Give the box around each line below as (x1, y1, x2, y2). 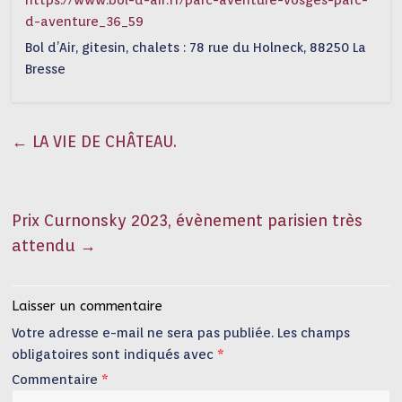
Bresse (25, 61, 66, 77)
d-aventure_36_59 (25, 13, 144, 30)
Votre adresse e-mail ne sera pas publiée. (12, 325, 275, 341)
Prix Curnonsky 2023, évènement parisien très (12, 211, 363, 230)
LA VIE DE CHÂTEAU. (28, 132, 178, 151)
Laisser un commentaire (12, 298, 163, 314)
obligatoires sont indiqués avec (12, 346, 218, 363)
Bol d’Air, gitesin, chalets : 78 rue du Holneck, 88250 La (25, 39, 367, 56)
